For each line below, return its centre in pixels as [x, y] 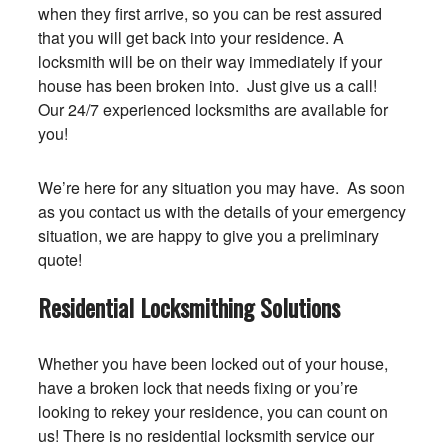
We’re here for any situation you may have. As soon [221, 187]
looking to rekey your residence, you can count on [212, 411]
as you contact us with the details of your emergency [221, 211]
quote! [59, 259]
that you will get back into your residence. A [190, 37]
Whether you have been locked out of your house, [212, 363]
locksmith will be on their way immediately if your [209, 61]
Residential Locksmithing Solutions [188, 307]
